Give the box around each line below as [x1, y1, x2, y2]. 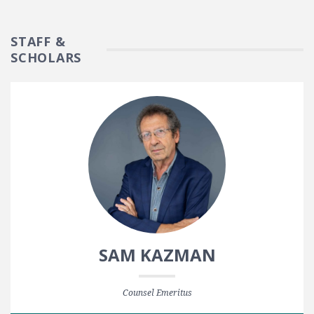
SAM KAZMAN [98, 243, 216, 266]
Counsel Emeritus [122, 286, 192, 299]
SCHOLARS [11, 48, 81, 66]
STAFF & [11, 32, 66, 50]
